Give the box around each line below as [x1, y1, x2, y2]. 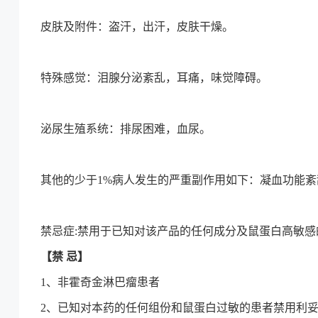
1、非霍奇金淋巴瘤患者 [40, 276, 160, 288]
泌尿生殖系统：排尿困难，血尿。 [40, 123, 211, 135]
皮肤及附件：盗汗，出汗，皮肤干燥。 [40, 21, 234, 33]
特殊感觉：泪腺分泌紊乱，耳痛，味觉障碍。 [40, 72, 268, 84]
